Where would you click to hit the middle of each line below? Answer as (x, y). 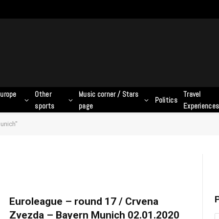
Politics (166, 100)
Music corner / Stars (109, 94)
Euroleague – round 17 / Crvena (84, 201)
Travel (192, 94)
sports (45, 106)
